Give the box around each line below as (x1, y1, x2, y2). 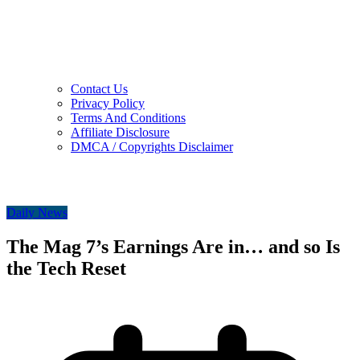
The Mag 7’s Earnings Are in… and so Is (6, 236, 340, 258)
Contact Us (71, 82, 128, 96)
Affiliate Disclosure (71, 125, 170, 140)
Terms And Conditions (71, 111, 186, 125)
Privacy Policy (71, 96, 145, 111)
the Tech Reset (6, 258, 126, 280)
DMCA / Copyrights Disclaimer (71, 140, 233, 154)
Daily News (6, 206, 67, 220)
